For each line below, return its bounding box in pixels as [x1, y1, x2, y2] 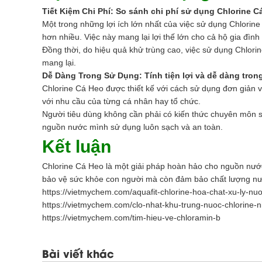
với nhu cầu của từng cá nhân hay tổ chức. [42, 96, 201, 106]
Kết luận [42, 137, 111, 156]
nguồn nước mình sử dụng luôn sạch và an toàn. [42, 122, 223, 132]
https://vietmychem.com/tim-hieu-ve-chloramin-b [42, 213, 220, 222]
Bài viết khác [42, 250, 114, 260]
